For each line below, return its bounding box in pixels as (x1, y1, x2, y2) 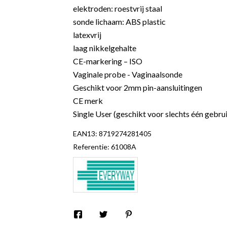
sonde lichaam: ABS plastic (73, 17, 166, 26)
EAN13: (73, 129, 97, 138)
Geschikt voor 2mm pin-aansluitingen (73, 83, 202, 92)
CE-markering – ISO (73, 56, 142, 66)
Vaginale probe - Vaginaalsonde (73, 69, 182, 79)
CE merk (73, 96, 103, 105)
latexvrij (73, 30, 101, 40)
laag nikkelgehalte (73, 43, 136, 53)
